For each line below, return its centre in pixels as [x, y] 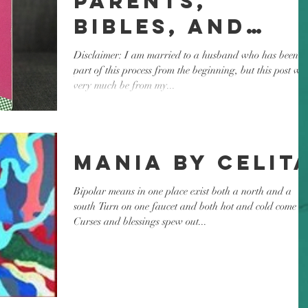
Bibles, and [160, 27]
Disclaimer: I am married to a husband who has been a [190, 55]
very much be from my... [124, 86]
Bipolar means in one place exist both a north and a [183, 191]
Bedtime [133, 52]
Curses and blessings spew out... [140, 221]
